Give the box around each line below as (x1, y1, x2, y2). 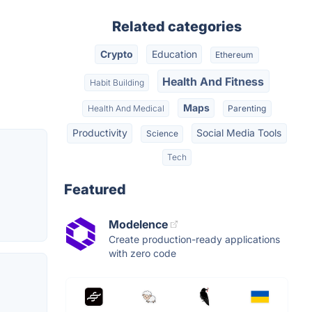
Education (151, 48, 197, 61)
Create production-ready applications (109, 233, 280, 245)
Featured (64, 180, 126, 198)
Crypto (100, 48, 133, 61)
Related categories (112, 18, 242, 35)
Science (146, 128, 178, 139)
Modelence (109, 217, 168, 231)
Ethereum (215, 49, 254, 61)
